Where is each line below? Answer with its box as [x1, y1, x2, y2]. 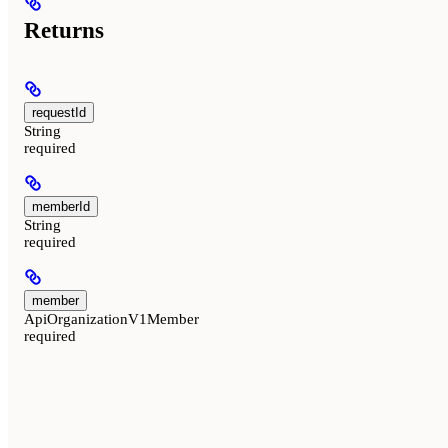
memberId [32, 198, 90, 214]
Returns [24, 18, 104, 44]
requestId [32, 104, 86, 120]
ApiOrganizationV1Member [24, 310, 199, 327]
